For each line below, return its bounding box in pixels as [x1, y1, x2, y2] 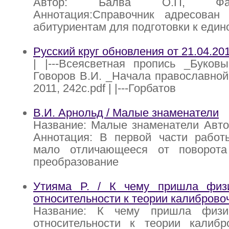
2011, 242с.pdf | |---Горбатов [33, 82, 176, 95]
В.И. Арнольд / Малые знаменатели [33, 106, 219, 120]
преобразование [33, 155, 119, 169]
